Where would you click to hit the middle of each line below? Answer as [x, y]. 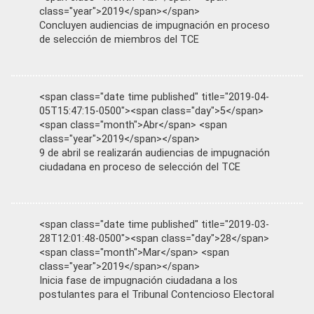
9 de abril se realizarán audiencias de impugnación [155, 153]
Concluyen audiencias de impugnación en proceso [155, 25]
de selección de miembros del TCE [119, 39]
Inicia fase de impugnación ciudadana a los [138, 280]
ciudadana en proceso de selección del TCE [140, 167]
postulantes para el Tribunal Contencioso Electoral [157, 294]
